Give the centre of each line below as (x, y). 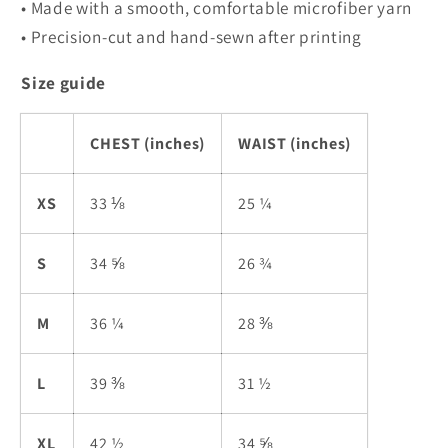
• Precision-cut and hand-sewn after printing (191, 36)
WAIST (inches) (295, 144)
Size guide (64, 83)
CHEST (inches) (148, 144)
